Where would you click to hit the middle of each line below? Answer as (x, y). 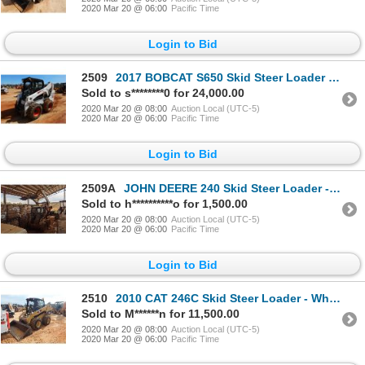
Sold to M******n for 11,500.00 (161, 313)
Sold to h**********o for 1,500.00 (165, 203)
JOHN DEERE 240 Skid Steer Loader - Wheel (226, 188)
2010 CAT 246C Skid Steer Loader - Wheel (222, 298)
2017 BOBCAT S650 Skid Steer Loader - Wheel (222, 78)
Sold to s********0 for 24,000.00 (163, 93)
